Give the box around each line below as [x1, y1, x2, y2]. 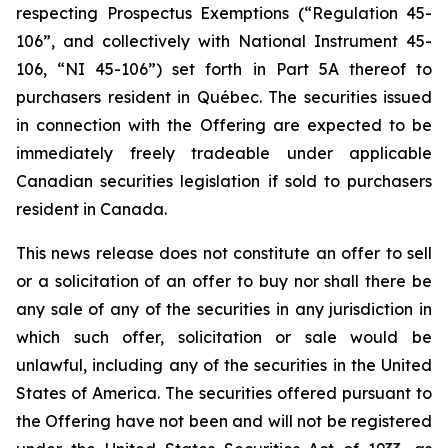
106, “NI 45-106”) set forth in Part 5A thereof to [16, 59, 432, 79]
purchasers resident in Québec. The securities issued [16, 87, 432, 107]
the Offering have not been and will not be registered [16, 411, 432, 431]
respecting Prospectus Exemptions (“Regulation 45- [16, 3, 432, 23]
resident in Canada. [16, 199, 167, 219]
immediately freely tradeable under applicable [16, 143, 432, 163]
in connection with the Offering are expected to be [16, 115, 432, 135]
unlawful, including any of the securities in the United [16, 355, 432, 375]
